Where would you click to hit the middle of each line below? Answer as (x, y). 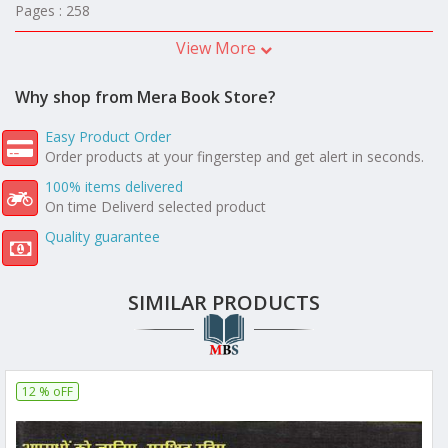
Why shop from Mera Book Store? (145, 96)
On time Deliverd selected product (155, 207)
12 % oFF (47, 392)
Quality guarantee (102, 237)
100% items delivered (114, 187)
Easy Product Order (108, 137)
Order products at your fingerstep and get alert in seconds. (234, 157)
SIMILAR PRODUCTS (224, 303)
